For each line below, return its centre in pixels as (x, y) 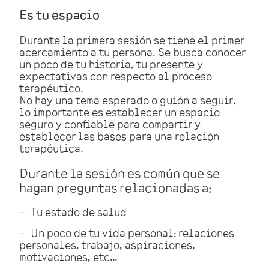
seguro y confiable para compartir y (110, 123)
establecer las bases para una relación (119, 135)
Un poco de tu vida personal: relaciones (132, 232)
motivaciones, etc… (68, 256)
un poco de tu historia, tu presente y (111, 63)
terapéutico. (51, 87)
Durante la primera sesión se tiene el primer (132, 39)
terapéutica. (51, 147)
